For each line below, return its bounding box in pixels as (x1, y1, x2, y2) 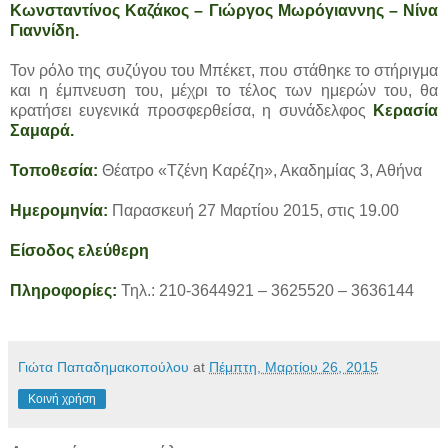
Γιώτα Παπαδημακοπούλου (18, 358, 189, 375)
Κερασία (373, 101, 438, 119)
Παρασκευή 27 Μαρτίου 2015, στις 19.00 (112, 201, 399, 219)
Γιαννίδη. (10, 21, 79, 39)
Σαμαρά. (10, 121, 74, 139)
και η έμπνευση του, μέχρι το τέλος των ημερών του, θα (10, 81, 438, 99)
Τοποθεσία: (10, 161, 102, 179)
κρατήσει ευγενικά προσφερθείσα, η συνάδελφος (10, 101, 373, 119)
